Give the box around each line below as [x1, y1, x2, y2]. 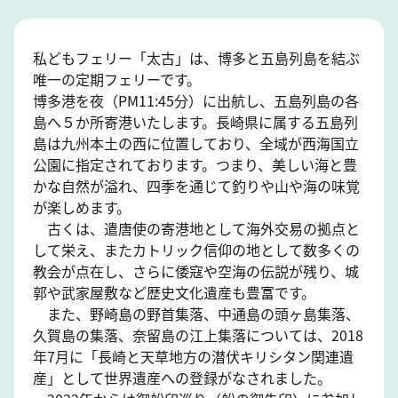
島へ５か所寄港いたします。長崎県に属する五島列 [32, 110, 358, 132]
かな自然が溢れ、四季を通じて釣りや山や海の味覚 [32, 174, 360, 196]
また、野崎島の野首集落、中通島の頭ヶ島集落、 [32, 302, 360, 324]
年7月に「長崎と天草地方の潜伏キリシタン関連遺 [32, 345, 354, 367]
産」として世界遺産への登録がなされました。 [32, 366, 331, 388]
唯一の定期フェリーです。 [32, 68, 201, 90]
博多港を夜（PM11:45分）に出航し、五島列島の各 [32, 89, 359, 111]
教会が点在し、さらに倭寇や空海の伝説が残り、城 [32, 259, 359, 282]
